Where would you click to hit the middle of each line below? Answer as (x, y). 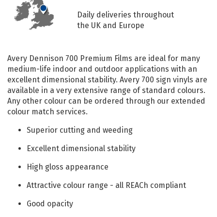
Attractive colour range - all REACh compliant (106, 186)
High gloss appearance (68, 167)
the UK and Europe (111, 26)
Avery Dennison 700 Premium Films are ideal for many (104, 59)
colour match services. (47, 112)
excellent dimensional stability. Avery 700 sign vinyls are (107, 80)
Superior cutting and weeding (80, 130)
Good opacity (50, 204)
